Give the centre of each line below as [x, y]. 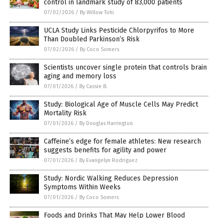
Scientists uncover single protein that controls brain [125, 68]
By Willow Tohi [97, 13]
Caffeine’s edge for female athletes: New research [122, 142]
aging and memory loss [80, 76]
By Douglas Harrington [106, 124]
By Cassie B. [93, 87]
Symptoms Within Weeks [82, 187]
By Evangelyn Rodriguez [109, 161]
